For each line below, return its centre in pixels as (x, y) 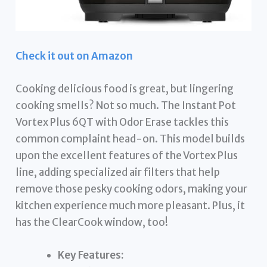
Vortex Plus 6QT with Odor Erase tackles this (122, 122)
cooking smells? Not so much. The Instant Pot (126, 105)
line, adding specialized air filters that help (118, 172)
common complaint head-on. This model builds (131, 139)
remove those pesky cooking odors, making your (132, 189)
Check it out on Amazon (74, 56)
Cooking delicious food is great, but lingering (125, 89)
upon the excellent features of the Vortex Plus (127, 155)
